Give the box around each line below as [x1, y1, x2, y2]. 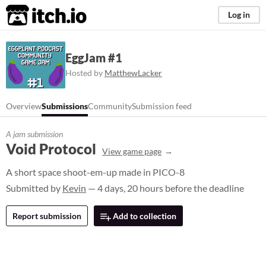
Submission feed [132, 101, 192, 111]
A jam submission [6, 129, 63, 139]
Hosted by [65, 67, 104, 78]
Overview [6, 101, 42, 111]
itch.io [5, 4, 58, 27]
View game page [102, 146, 161, 156]
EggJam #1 [65, 50, 122, 65]
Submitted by [6, 182, 62, 194]
